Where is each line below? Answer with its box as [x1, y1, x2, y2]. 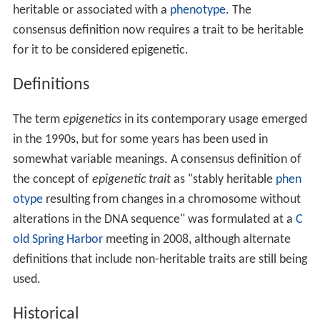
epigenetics [62, 112, 121, 126]
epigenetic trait [91, 172, 171, 186]
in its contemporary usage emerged [121, 112, 307, 126]
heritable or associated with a [12, 4, 170, 18]
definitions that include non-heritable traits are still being [12, 252, 307, 266]
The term [12, 112, 63, 126]
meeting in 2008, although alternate [102, 232, 291, 246]
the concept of [12, 172, 92, 186]
